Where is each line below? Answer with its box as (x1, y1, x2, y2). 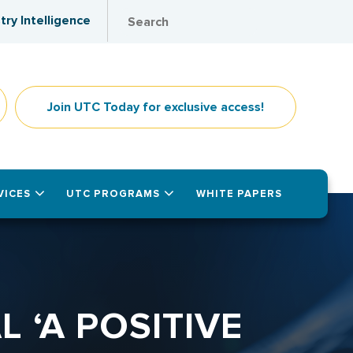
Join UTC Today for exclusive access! (47, 99, 264, 115)
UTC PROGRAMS (66, 188, 161, 200)
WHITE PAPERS (195, 188, 282, 200)
